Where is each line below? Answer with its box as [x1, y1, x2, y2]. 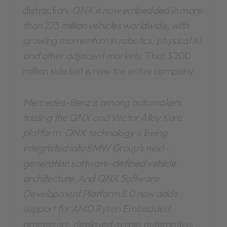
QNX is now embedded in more [71, 3, 202, 16]
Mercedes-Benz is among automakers [23, 95, 182, 108]
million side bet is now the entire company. [23, 64, 196, 77]
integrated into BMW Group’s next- [23, 141, 169, 154]
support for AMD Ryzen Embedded [23, 202, 170, 215]
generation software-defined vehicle [23, 156, 176, 169]
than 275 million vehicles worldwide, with [23, 18, 189, 31]
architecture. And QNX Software [23, 171, 159, 184]
